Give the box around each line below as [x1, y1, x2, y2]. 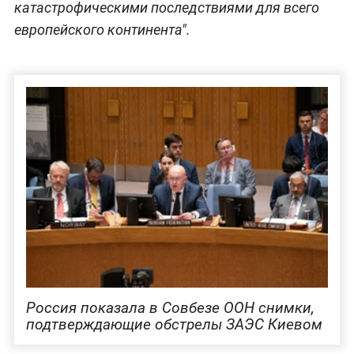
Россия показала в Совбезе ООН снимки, [25, 299, 314, 318]
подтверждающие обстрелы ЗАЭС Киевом [25, 315, 322, 334]
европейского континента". [13, 21, 190, 38]
